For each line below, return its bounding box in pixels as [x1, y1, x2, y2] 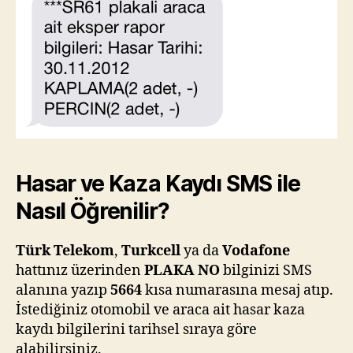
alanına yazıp [16, 281, 110, 300]
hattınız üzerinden [16, 262, 144, 281]
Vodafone [222, 242, 290, 261]
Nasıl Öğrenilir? [16, 198, 169, 225]
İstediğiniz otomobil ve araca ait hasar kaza [16, 301, 305, 320]
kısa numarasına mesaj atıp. [142, 281, 333, 300]
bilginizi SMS [220, 262, 312, 281]
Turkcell [121, 242, 180, 261]
